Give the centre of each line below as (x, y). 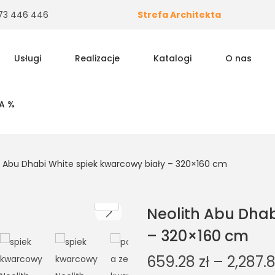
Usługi (27, 58)
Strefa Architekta (179, 15)
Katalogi (172, 58)
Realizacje (97, 58)
